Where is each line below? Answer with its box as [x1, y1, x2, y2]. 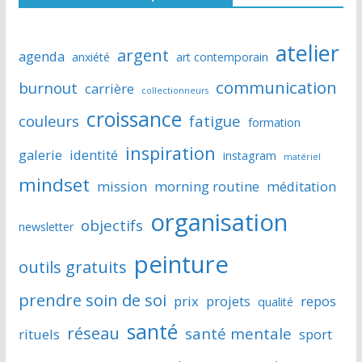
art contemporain [175, 48, 268, 65]
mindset [18, 171, 90, 197]
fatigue [188, 110, 241, 131]
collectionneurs [141, 84, 208, 96]
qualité [257, 293, 293, 309]
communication [215, 75, 337, 99]
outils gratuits [18, 255, 127, 278]
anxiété [71, 48, 110, 65]
